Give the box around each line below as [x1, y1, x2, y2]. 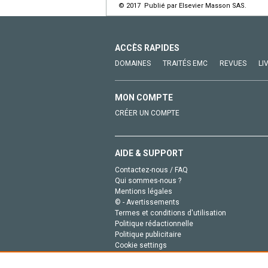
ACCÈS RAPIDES [115, 43, 179, 53]
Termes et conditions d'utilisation [115, 209, 226, 218]
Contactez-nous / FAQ [115, 166, 188, 175]
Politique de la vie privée [115, 252, 194, 261]
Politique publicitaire [115, 230, 181, 239]
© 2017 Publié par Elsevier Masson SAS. [118, 2, 246, 10]
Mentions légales [115, 187, 172, 196]
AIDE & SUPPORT [115, 148, 184, 159]
